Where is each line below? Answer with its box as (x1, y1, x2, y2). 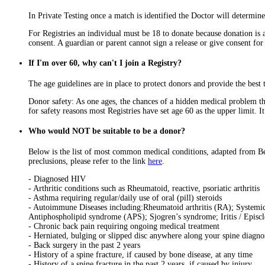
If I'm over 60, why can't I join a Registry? (28, 59, 182, 68)
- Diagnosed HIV (28, 174, 86, 183)
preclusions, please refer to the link (28, 156, 148, 166)
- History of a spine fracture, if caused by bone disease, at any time (28, 250, 253, 259)
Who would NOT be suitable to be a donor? (28, 127, 185, 136)
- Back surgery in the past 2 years (28, 240, 140, 250)
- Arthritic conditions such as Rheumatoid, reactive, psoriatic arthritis (28, 183, 260, 193)
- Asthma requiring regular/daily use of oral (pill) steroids (28, 193, 222, 202)
